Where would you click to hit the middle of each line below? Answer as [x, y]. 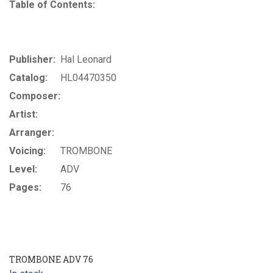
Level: [23, 169]
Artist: [23, 114]
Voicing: [27, 151]
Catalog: [28, 77]
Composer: [35, 96]
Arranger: [32, 132]
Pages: [25, 187]
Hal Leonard [86, 59]
